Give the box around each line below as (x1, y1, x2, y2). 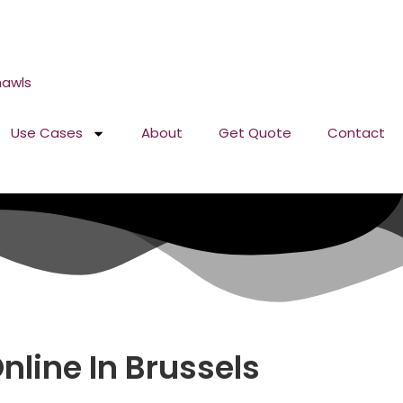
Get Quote (219, 123, 291, 143)
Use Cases (11, 123, 83, 143)
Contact (327, 123, 385, 143)
